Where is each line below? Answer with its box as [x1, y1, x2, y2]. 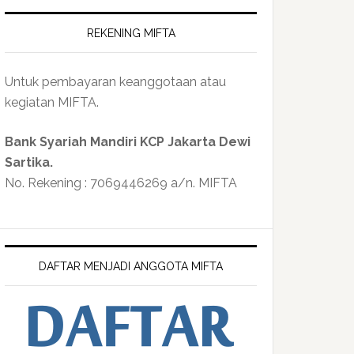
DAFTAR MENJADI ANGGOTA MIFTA [39, 260, 223, 273]
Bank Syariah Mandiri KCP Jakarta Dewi [5, 134, 250, 149]
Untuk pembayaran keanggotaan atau [5, 74, 226, 89]
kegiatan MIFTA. [5, 95, 99, 110]
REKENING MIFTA [86, 27, 175, 40]
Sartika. [5, 155, 53, 170]
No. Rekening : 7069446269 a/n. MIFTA [5, 175, 237, 190]
